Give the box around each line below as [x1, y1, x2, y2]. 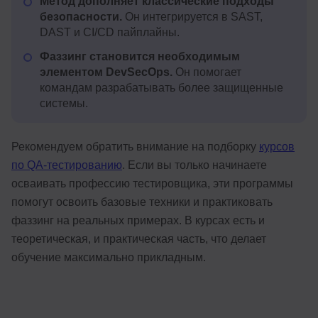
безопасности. [40, 11, 122, 23]
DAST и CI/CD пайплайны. [40, 26, 180, 39]
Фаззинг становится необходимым [40, 50, 240, 63]
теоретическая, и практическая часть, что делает [11, 233, 266, 246]
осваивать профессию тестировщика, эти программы [11, 177, 293, 190]
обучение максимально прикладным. [11, 251, 206, 264]
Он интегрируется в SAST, [122, 11, 263, 23]
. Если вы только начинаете [122, 159, 267, 172]
